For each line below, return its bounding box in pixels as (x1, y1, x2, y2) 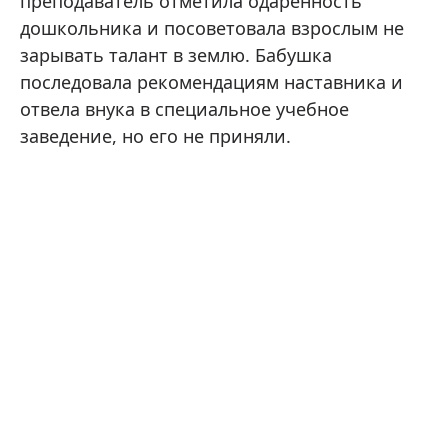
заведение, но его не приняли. (20, 124, 291, 148)
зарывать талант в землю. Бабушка (20, 43, 332, 67)
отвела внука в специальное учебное (20, 97, 349, 121)
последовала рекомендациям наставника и (20, 70, 403, 94)
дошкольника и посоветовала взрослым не (20, 16, 404, 40)
